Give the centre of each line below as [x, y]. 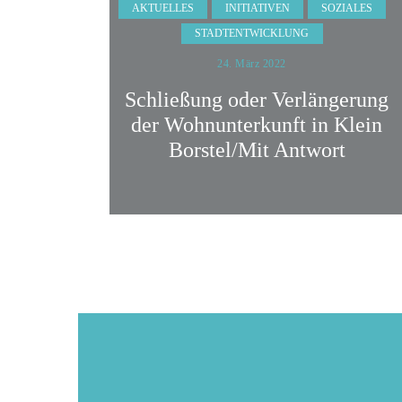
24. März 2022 [252, 64]
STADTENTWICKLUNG [252, 34]
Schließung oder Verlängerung [257, 99]
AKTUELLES [162, 9]
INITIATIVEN [257, 9]
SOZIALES [347, 9]
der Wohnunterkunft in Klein [257, 124]
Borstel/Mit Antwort [257, 149]
